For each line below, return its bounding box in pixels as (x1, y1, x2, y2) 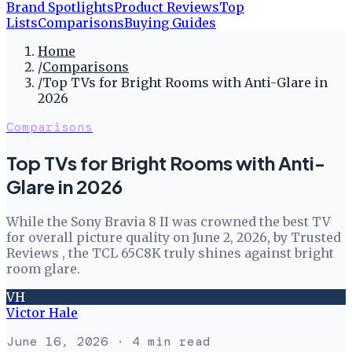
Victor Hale (6, 304, 78, 321)
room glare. (6, 260, 80, 277)
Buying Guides (124, 15, 216, 31)
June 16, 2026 (6, 332, 108, 350)
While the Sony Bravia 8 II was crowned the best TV (6, 213, 331, 229)
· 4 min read (108, 332, 211, 350)
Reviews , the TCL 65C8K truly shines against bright (6, 244, 334, 261)
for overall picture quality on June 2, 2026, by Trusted (6, 229, 341, 245)
